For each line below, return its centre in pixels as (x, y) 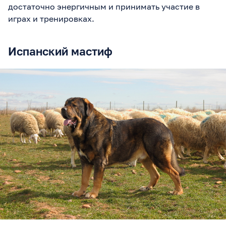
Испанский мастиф (60, 51)
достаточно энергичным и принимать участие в (104, 6)
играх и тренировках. (51, 18)
